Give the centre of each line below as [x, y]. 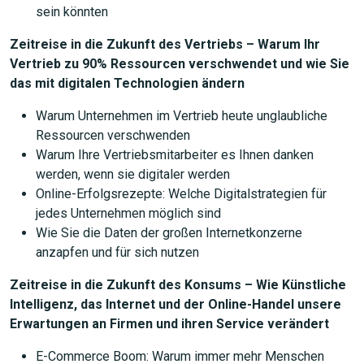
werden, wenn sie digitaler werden [133, 174]
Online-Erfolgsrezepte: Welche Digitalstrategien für [181, 194]
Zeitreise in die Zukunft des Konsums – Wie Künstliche [178, 285]
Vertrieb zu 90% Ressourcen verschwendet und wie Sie [180, 64]
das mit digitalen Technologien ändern [127, 83]
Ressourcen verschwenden [113, 135]
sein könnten [72, 12]
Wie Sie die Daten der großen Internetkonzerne [169, 233]
